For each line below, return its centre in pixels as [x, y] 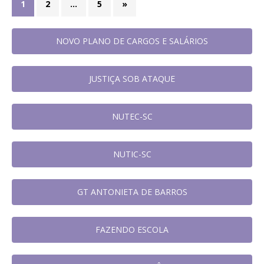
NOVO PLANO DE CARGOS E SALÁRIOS [132, 41]
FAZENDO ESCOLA [132, 229]
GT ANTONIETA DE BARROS [132, 192]
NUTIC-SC [132, 154]
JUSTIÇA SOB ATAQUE [132, 78]
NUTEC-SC [132, 116]
